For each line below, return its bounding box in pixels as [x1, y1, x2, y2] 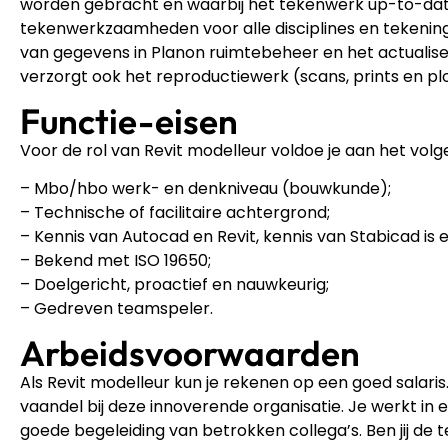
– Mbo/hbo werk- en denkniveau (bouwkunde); [20, 177, 391, 201]
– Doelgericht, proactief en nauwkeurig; [20, 273, 329, 297]
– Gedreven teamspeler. [20, 297, 213, 321]
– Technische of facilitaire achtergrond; [20, 201, 330, 225]
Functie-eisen [20, 98, 238, 143]
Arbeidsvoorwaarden [20, 330, 360, 375]
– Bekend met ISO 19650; [20, 249, 211, 273]
